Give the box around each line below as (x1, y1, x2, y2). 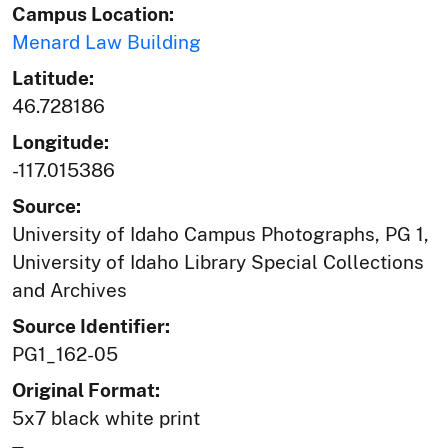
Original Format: (12, 379, 160, 402)
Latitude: (12, 67, 94, 90)
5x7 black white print (12, 407, 200, 430)
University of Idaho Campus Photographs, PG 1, (12, 223, 429, 246)
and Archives (12, 279, 127, 302)
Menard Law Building (12, 31, 201, 54)
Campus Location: (12, 3, 174, 26)
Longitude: (12, 131, 109, 154)
